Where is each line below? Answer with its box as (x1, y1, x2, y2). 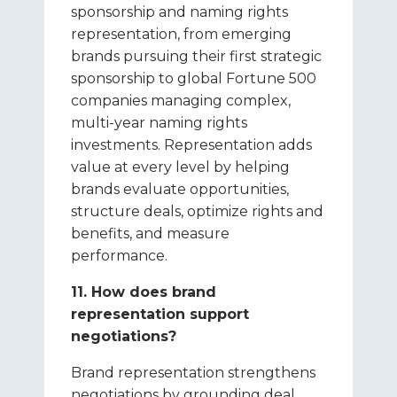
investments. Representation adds (71, 136, 312, 153)
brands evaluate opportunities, (71, 181, 289, 198)
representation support (71, 306, 249, 323)
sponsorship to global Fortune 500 (71, 70, 316, 87)
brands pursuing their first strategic (71, 48, 322, 65)
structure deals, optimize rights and (71, 203, 323, 220)
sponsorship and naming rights (71, 4, 288, 20)
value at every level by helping (71, 159, 290, 175)
